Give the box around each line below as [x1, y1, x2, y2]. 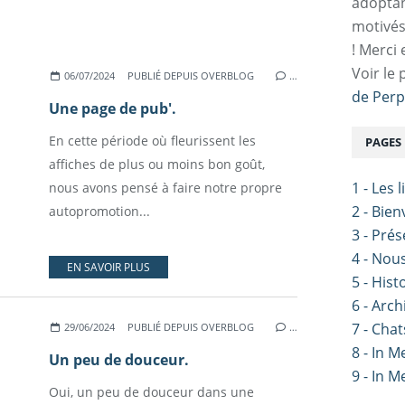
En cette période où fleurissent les [49, 132, 256, 149]
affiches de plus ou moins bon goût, [49, 155, 265, 173]
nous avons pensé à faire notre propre [49, 179, 282, 196]
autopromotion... [49, 202, 150, 220]
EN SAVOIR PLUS [67, 259, 150, 275]
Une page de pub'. [49, 99, 176, 118]
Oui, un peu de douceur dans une [49, 383, 254, 400]
